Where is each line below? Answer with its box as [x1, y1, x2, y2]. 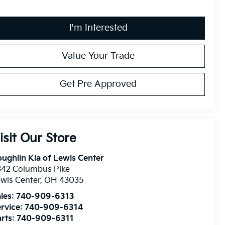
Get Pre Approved [60, 78, 137, 89]
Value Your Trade [62, 50, 135, 61]
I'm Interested [69, 22, 128, 33]
